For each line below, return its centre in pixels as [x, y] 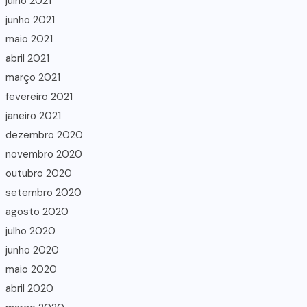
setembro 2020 [44, 192]
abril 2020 [29, 288]
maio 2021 [29, 39]
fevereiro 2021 [39, 96]
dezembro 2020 [44, 135]
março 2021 [33, 77]
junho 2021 [30, 20]
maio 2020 [31, 269]
